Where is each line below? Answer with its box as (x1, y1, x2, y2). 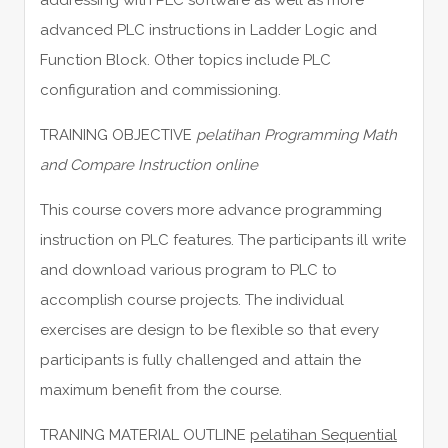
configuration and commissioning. (39, 80, 281, 99)
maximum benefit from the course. (39, 380, 282, 399)
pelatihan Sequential (249, 425, 397, 444)
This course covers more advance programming (39, 200, 382, 219)
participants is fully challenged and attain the (39, 350, 361, 369)
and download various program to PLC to (39, 260, 337, 279)
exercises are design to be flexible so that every (39, 320, 379, 339)
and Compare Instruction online (39, 155, 258, 174)
